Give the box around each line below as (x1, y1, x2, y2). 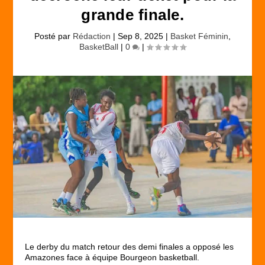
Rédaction (73, 31, 111, 41)
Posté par (34, 31, 73, 41)
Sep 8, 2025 (118, 31, 163, 41)
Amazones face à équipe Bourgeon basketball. (25, 253, 200, 263)
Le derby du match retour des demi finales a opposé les (25, 242, 234, 252)
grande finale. (81, 6, 184, 24)
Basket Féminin (170, 31, 228, 41)
